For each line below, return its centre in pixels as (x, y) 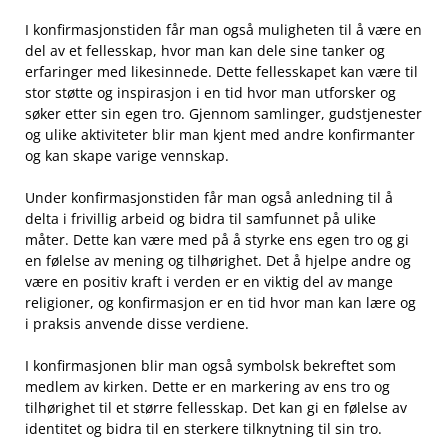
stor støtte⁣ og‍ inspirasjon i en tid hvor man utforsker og (210, 93)
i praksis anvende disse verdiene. (137, 324)
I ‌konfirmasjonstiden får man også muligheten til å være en (223, 30)
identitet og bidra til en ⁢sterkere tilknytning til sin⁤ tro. (203, 429)
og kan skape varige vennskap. (127, 156)
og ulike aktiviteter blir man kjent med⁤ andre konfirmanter (220, 135)
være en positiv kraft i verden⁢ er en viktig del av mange (209, 282)
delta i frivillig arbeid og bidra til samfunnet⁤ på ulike (200, 219)
